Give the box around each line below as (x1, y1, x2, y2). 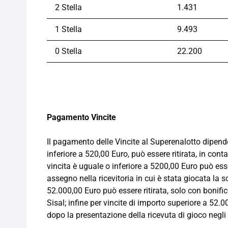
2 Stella (55, 3, 82, 13)
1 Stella (55, 24, 82, 35)
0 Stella (55, 46, 82, 56)
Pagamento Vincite (47, 112, 116, 123)
